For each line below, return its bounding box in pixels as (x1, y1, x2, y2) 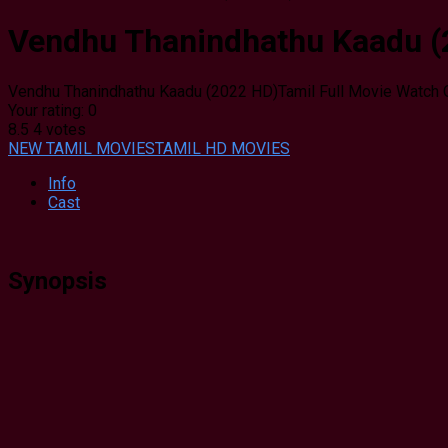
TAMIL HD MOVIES (155, 138, 290, 158)
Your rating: (8, 100, 88, 120)
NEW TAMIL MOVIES (8, 138, 155, 158)
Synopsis (8, 266, 107, 295)
